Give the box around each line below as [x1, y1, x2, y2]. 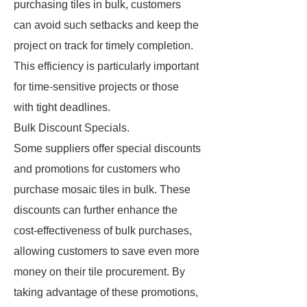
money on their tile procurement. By [14, 266, 185, 278]
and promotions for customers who [14, 163, 180, 175]
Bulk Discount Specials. [14, 122, 130, 134]
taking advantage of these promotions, [14, 286, 198, 298]
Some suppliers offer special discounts [14, 143, 201, 154]
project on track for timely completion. [14, 40, 193, 51]
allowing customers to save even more [14, 245, 199, 257]
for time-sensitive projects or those [14, 81, 179, 93]
